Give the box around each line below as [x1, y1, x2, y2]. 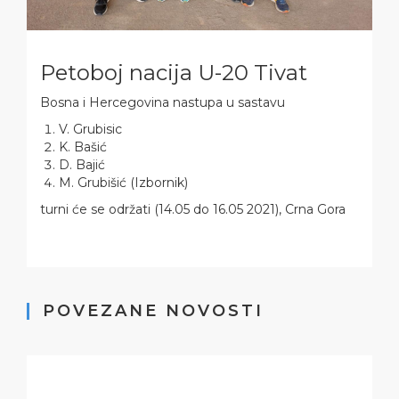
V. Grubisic [59, 121, 122, 137]
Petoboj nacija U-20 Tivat [40, 60, 307, 85]
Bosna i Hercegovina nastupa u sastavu [40, 94, 285, 110]
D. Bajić [59, 157, 105, 173]
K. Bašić [59, 139, 107, 155]
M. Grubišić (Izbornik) [59, 175, 188, 191]
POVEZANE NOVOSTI [43, 301, 264, 321]
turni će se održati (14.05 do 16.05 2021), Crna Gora [40, 201, 346, 217]
